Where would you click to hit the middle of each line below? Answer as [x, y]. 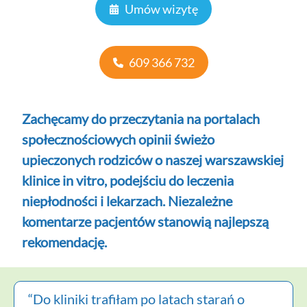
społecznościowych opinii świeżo [119, 139]
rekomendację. [65, 242]
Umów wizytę [161, 9]
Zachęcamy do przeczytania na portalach [141, 118]
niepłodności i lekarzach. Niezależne [127, 200]
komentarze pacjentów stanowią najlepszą [146, 221]
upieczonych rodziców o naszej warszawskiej [153, 159]
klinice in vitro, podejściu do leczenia [128, 180]
